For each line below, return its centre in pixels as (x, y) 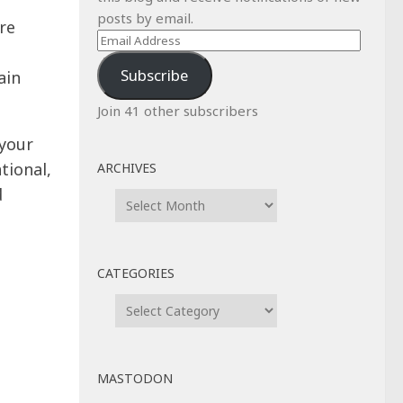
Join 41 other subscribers (178, 110)
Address (122, 60)
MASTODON (135, 378)
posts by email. (145, 18)
